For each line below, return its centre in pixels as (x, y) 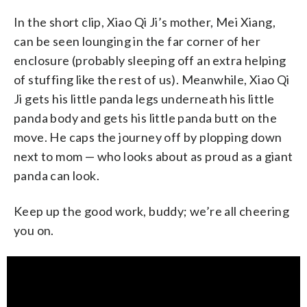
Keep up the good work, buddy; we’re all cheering (152, 211)
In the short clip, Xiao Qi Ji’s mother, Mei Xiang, (145, 22)
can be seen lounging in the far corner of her (137, 41)
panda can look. (57, 175)
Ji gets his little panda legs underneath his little (144, 98)
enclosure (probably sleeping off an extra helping (150, 60)
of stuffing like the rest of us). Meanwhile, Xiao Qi (152, 79)
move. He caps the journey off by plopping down (148, 137)
